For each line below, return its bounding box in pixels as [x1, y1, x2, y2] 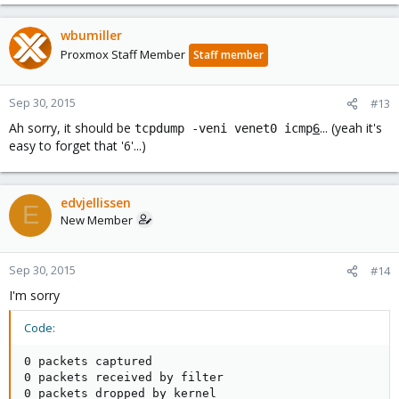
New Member [61, 211, 133, 228]
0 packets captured [24, 354, 152, 368]
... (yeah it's [320, 118, 382, 136]
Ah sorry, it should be [9, 118, 134, 136]
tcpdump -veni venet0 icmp [134, 120, 313, 135]
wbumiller [61, 26, 122, 44]
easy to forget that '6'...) [9, 136, 146, 154]
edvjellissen [61, 193, 131, 211]
